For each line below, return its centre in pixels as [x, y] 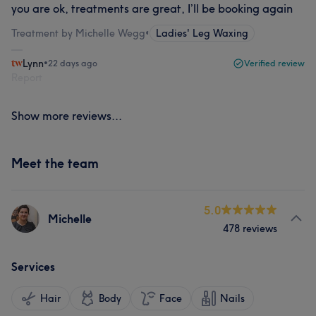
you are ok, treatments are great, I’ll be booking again [152, 8]
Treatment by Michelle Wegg [78, 33]
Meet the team [55, 163]
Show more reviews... [67, 116]
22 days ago [73, 63]
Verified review [274, 63]
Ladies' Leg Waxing [202, 33]
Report [27, 78]
